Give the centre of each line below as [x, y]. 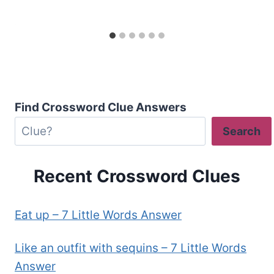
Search [242, 131]
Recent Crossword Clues [137, 176]
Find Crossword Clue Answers [101, 108]
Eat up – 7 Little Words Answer [98, 215]
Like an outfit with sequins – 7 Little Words [131, 248]
